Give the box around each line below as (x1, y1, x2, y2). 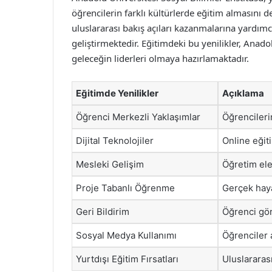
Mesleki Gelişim (76, 158, 144, 170)
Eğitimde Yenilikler (76, 87, 158, 99)
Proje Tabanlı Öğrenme (76, 182, 175, 194)
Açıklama (222, 87, 264, 99)
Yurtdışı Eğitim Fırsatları (76, 253, 178, 265)
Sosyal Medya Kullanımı (76, 229, 177, 241)
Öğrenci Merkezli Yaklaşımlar (76, 111, 200, 123)
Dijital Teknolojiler (76, 135, 154, 146)
